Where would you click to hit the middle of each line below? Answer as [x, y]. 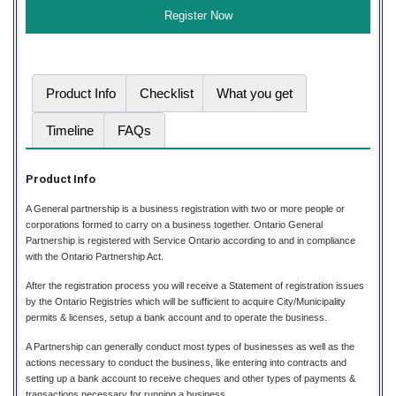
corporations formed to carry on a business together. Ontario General [174, 225]
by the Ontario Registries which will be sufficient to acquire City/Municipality [186, 302]
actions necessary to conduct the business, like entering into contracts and [186, 363]
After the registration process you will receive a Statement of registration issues [195, 286]
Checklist [166, 93]
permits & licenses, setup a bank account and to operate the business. [176, 318]
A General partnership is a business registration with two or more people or [185, 209]
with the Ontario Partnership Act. [95, 257]
